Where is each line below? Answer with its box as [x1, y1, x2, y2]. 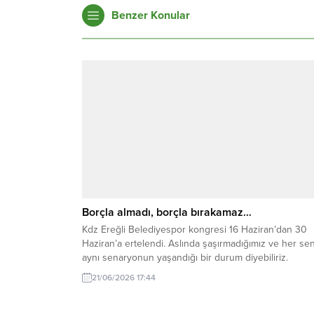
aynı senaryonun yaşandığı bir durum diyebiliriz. [82, 252, 288, 264]
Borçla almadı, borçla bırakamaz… [82, 205, 252, 220]
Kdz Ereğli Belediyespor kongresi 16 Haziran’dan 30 [82, 224, 307, 236]
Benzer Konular [111, 8, 190, 23]
